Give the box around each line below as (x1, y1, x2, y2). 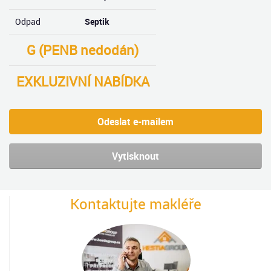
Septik (85, 16, 109, 27)
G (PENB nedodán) (27, 41, 139, 59)
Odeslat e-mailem (97, 115, 174, 128)
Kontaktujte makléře (70, 194, 201, 214)
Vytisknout (112, 149, 159, 163)
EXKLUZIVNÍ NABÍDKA (16, 73, 149, 90)
